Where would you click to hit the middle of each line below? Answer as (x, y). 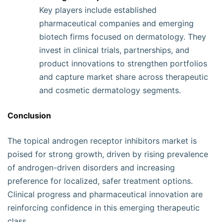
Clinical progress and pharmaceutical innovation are (105, 194)
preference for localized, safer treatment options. (100, 181)
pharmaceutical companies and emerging (116, 23)
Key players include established (98, 10)
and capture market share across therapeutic (124, 77)
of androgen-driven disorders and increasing (91, 167)
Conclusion (29, 115)
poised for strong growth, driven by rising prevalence (108, 154)
